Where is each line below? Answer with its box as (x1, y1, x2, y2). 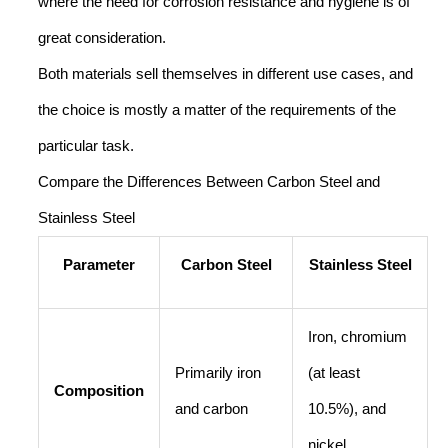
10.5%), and (307, 400, 386, 417)
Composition (53, 382, 144, 399)
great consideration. (38, 29, 166, 46)
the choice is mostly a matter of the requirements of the (38, 101, 396, 118)
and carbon (174, 400, 248, 417)
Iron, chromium (307, 328, 407, 345)
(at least (307, 364, 360, 381)
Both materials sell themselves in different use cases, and (38, 65, 413, 82)
